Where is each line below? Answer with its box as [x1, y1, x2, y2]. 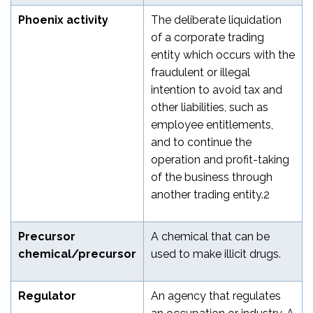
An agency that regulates [151, 289, 281, 303]
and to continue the [151, 135, 252, 149]
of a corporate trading [151, 30, 264, 44]
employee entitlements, [151, 117, 273, 131]
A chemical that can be [151, 229, 270, 243]
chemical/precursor [18, 247, 136, 261]
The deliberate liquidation [151, 13, 282, 27]
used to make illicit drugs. [151, 247, 281, 261]
